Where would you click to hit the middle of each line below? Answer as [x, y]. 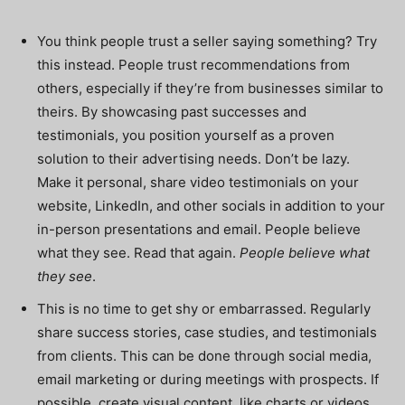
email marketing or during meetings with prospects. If [208, 379]
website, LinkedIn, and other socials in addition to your [211, 206]
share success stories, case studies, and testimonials [207, 332]
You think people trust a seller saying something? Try [207, 41]
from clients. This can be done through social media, [204, 356]
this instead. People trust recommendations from [193, 65]
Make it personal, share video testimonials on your [198, 182]
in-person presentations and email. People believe [199, 229]
